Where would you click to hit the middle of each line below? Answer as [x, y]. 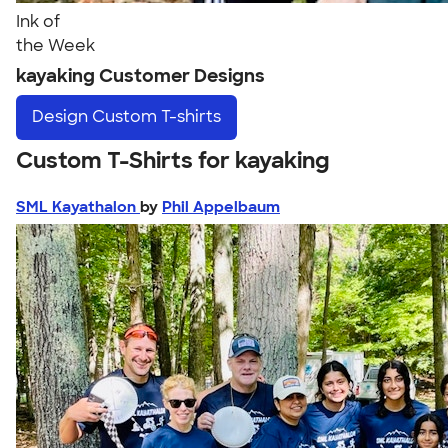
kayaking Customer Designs [140, 76]
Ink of [38, 21]
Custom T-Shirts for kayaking [173, 160]
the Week [55, 45]
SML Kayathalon [78, 206]
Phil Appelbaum [221, 206]
